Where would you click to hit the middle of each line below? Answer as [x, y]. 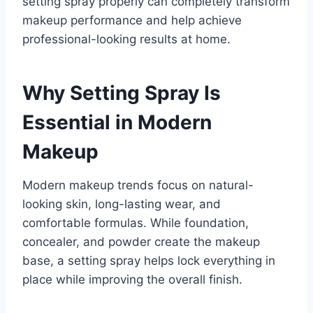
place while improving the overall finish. [132, 280]
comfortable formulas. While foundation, [136, 223]
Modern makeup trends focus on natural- [138, 185]
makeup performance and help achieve [132, 21]
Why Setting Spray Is [122, 93]
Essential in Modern [117, 123]
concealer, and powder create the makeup [141, 242]
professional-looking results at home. [126, 39]
